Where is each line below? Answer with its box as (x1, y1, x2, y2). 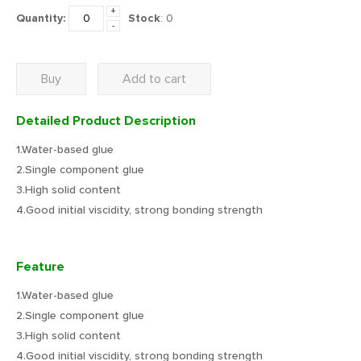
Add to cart (122, 72, 186, 85)
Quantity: (16, 12, 65, 24)
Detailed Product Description (16, 114, 196, 127)
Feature (16, 259, 64, 273)
